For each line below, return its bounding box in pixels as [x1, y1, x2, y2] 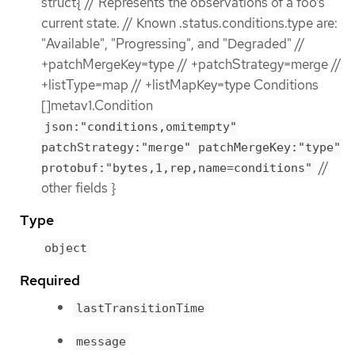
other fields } [41, 179, 116, 197]
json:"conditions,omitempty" [44, 120, 237, 135]
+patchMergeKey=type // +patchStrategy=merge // [41, 55, 342, 74]
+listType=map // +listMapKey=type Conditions [41, 76, 319, 94]
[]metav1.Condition [41, 97, 153, 115]
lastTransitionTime [76, 300, 204, 315]
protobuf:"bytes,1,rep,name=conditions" [41, 161, 312, 176]
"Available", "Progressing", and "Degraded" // [41, 35, 305, 53]
